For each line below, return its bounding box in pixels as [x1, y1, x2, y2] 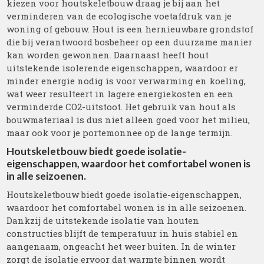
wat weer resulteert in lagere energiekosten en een [6, 88, 234, 100]
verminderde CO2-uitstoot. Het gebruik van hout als [6, 101, 236, 113]
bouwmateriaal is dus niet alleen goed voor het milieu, [6, 114, 250, 126]
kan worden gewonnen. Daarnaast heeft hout [6, 49, 209, 61]
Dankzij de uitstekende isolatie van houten [6, 214, 200, 226]
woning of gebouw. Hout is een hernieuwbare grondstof [6, 23, 254, 35]
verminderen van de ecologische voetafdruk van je [6, 10, 232, 22]
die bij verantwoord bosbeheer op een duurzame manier [6, 36, 253, 48]
